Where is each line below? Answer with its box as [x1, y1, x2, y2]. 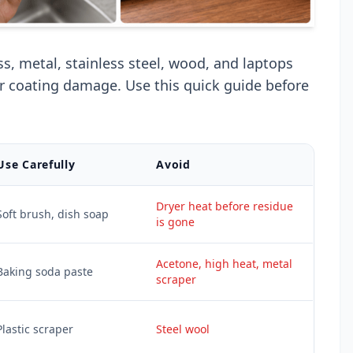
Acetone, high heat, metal [156, 255, 293, 271]
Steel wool [156, 321, 210, 336]
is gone [156, 214, 195, 229]
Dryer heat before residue [156, 198, 294, 214]
